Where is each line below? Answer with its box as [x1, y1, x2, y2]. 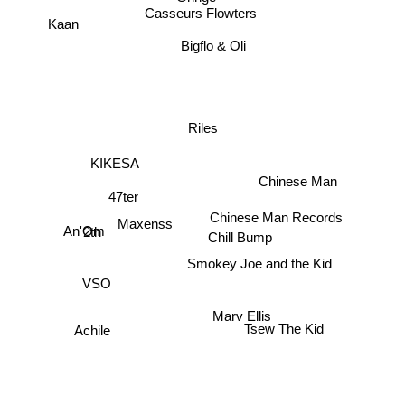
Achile [74, 325, 111, 341]
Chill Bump [208, 229, 273, 245]
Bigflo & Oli [180, 37, 246, 53]
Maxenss [117, 216, 173, 232]
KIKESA [89, 155, 139, 172]
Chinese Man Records [210, 208, 344, 224]
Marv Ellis [212, 306, 272, 323]
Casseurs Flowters [144, 5, 257, 22]
